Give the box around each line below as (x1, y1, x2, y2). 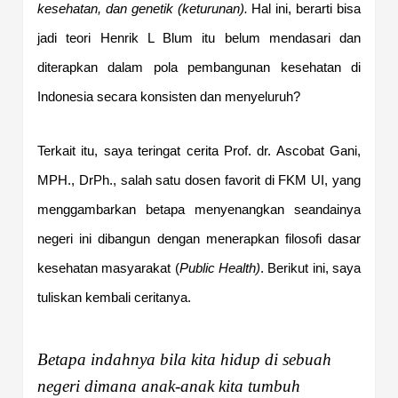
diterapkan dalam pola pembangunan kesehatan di (37, 60, 361, 75)
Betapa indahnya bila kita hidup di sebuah (37, 349, 331, 369)
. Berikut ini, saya (260, 260, 362, 275)
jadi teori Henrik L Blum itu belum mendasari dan (37, 30, 361, 45)
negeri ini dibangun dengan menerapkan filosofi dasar (37, 231, 361, 246)
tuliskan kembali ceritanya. (37, 290, 191, 305)
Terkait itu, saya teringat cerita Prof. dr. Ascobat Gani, (37, 143, 361, 158)
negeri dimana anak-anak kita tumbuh (37, 376, 300, 395)
